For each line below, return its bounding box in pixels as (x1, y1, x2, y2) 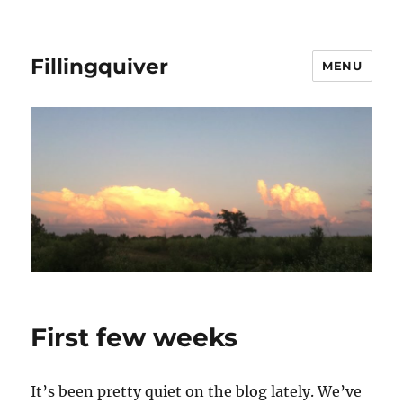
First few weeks (31, 321, 238, 353)
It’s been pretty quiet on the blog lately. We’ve (31, 381, 363, 400)
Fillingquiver (31, 53, 169, 79)
